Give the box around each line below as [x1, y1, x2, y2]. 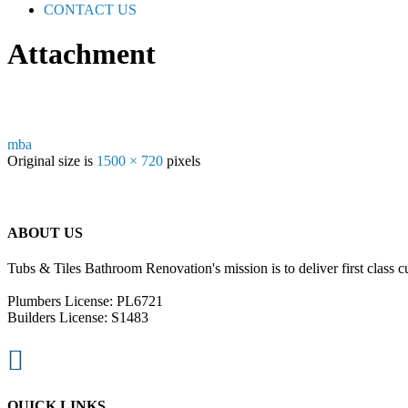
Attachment [7, 37, 156, 71]
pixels [163, 152, 200, 168]
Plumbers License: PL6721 [7, 293, 163, 310]
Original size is [7, 152, 97, 168]
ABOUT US [7, 224, 83, 240]
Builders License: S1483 [7, 310, 148, 326]
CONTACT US [44, 2, 137, 17]
